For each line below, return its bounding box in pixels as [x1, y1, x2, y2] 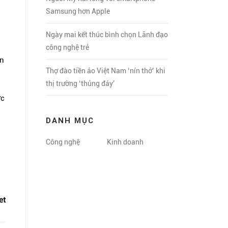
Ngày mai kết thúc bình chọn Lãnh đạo [46, 31, 168, 39]
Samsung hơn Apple [46, 7, 110, 15]
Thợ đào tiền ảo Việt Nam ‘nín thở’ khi [46, 67, 165, 75]
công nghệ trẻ [46, 43, 89, 51]
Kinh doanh [107, 138, 144, 146]
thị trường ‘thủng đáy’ [46, 79, 115, 88]
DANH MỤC [46, 116, 94, 125]
